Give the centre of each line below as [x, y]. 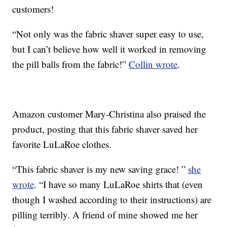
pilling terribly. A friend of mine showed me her [105, 215]
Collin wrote [153, 64]
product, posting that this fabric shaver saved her [105, 129]
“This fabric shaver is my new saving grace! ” [100, 169]
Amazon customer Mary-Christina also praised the [109, 114]
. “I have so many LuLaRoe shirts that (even [119, 184]
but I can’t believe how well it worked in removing [109, 49]
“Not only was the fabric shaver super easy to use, [108, 34]
